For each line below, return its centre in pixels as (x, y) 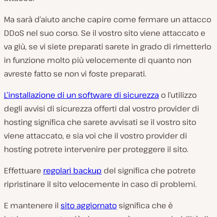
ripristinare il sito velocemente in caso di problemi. (100, 184)
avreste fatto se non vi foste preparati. (75, 73)
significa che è (145, 205)
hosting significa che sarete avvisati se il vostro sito (100, 122)
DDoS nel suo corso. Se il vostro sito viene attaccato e (105, 33)
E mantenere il (32, 205)
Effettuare (23, 170)
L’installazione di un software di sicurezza (81, 95)
